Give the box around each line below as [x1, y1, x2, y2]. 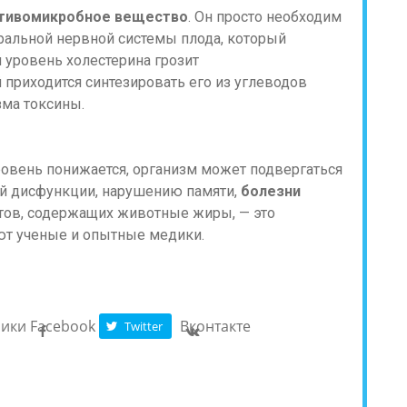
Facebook [30, 316, 96, 336]
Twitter [124, 317, 164, 334]
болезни [241, 183, 301, 200]
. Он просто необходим [188, 8, 342, 25]
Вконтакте [180, 316, 252, 336]
